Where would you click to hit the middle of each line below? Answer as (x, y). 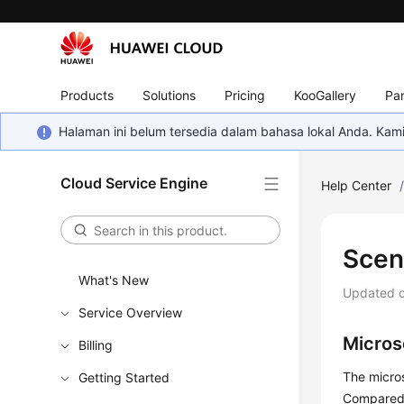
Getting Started (124, 377)
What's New (114, 280)
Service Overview (131, 312)
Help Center (357, 185)
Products (87, 95)
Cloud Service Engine (134, 183)
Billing (96, 345)
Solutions (170, 95)
